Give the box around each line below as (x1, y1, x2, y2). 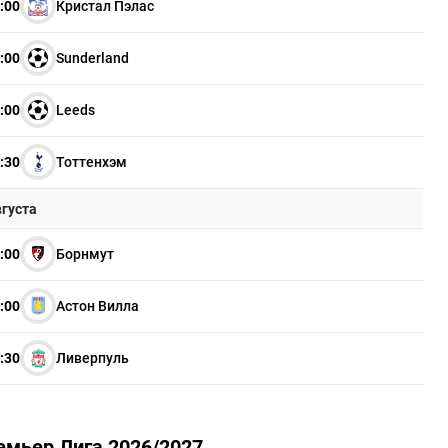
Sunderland (56, 50, 130, 66)
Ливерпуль (56, 350, 130, 366)
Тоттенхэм (56, 154, 128, 170)
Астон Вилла (56, 298, 140, 314)
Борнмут (56, 246, 115, 262)
